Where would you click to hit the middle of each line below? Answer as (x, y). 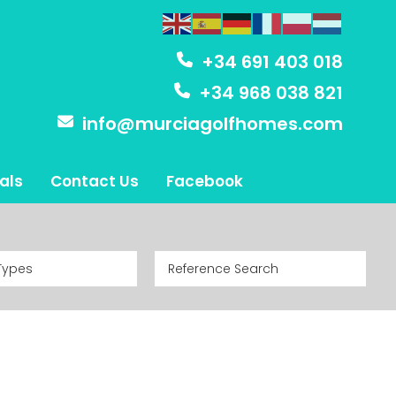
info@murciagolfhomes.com (213, 124)
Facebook (205, 181)
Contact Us (95, 181)
